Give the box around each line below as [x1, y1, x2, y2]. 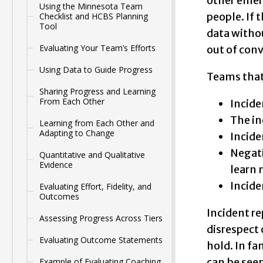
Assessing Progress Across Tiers [39, 213, 163, 224]
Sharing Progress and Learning [39, 86, 156, 97]
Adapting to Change [39, 127, 114, 139]
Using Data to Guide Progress [39, 64, 153, 75]
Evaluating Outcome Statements [39, 234, 163, 245]
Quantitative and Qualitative [39, 149, 145, 160]
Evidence [39, 159, 73, 170]
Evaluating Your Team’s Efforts [39, 42, 156, 53]
